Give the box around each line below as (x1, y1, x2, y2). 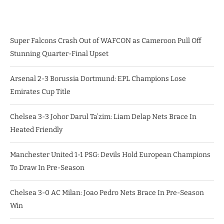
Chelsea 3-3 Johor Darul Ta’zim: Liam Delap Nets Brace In (10, 112, 196, 121)
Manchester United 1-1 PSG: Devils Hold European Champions (10, 150, 210, 159)
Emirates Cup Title (10, 87, 70, 96)
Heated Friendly (10, 125, 62, 134)
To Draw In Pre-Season (10, 163, 84, 172)
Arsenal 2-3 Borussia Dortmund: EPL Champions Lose (10, 74, 186, 83)
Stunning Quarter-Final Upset (10, 49, 108, 58)
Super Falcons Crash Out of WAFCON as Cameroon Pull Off (10, 36, 201, 45)
